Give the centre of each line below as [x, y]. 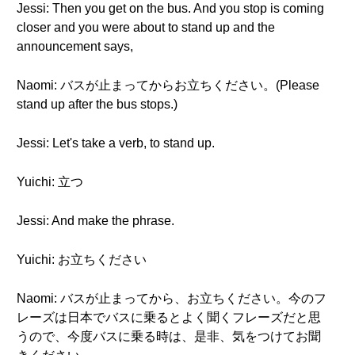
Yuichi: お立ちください [82, 260]
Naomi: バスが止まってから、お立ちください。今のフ [172, 298]
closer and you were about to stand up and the [146, 27]
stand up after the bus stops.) [97, 104]
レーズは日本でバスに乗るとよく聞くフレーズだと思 [169, 317]
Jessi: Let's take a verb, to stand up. [116, 143]
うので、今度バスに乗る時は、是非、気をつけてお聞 [169, 336]
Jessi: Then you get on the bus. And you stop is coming [170, 8]
